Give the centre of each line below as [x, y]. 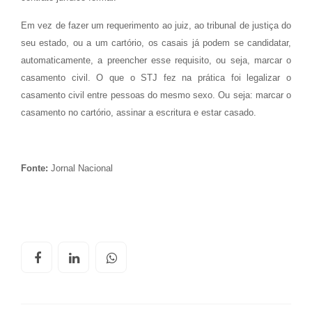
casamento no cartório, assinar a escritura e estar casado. [139, 112]
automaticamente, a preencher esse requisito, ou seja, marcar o [156, 60]
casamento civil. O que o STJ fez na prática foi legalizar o [156, 78]
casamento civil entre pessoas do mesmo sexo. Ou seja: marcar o [156, 95]
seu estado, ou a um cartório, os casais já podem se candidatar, [156, 43]
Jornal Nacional [82, 168]
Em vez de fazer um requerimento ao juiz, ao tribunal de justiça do [156, 25]
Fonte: [36, 168]
